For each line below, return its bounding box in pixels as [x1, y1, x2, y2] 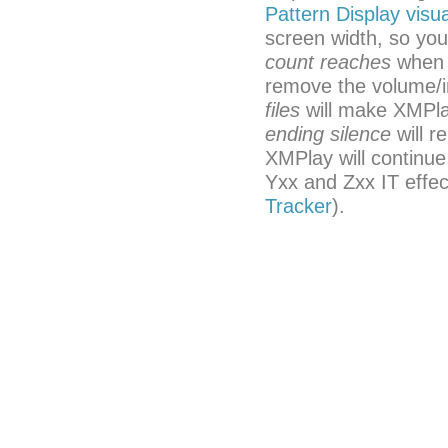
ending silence [265, 123, 391, 145]
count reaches [265, 51, 391, 73]
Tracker [265, 195, 332, 217]
